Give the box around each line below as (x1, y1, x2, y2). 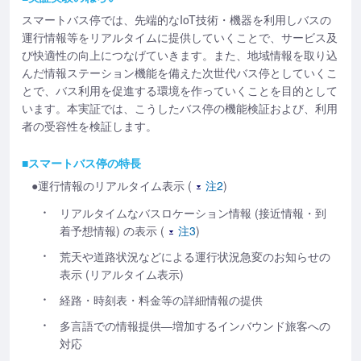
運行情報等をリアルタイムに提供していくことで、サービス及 (22, 29, 338, 45)
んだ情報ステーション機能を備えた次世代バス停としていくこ (22, 64, 338, 81)
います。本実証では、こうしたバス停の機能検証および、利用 (22, 100, 338, 116)
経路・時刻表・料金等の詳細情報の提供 (60, 292, 263, 308)
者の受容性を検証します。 (22, 118, 157, 134)
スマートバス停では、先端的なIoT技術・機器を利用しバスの (22, 11, 331, 27)
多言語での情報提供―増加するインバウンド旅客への (60, 317, 330, 334)
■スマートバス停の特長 (22, 155, 141, 171)
